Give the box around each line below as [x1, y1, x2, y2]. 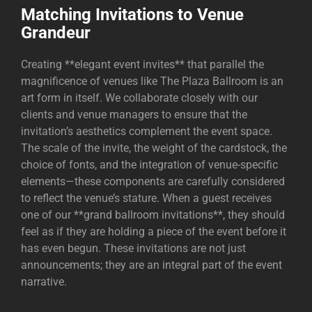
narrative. [21, 274, 67, 288]
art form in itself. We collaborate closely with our [21, 91, 258, 104]
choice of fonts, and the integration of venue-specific [21, 157, 278, 171]
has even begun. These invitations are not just [21, 241, 246, 255]
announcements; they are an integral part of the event [21, 258, 282, 272]
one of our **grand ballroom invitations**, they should [21, 208, 285, 221]
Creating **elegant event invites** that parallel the [21, 57, 264, 71]
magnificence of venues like [21, 74, 157, 88]
